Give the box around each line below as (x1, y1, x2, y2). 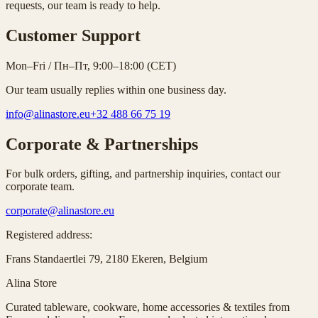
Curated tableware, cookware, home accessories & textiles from (6, 301, 290, 314)
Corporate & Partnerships (6, 134, 198, 153)
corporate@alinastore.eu (6, 204, 114, 217)
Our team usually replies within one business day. (6, 83, 226, 96)
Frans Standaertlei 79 (6, 253, 100, 265)
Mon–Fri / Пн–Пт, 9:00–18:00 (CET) (6, 59, 176, 72)
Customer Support (6, 26, 141, 45)
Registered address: (6, 229, 92, 241)
